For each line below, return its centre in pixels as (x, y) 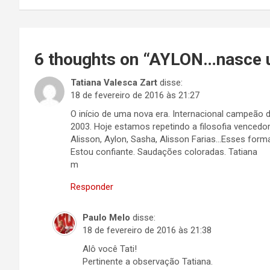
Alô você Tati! (110, 249)
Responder (92, 187)
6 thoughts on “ (92, 59)
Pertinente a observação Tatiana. (148, 262)
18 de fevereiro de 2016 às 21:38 (147, 230)
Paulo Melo (106, 218)
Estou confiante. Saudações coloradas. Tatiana (164, 152)
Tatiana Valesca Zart (114, 83)
